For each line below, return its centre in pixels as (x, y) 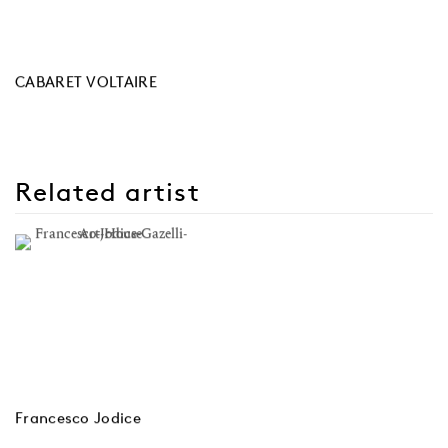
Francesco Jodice (78, 418)
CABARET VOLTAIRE (86, 82)
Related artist (107, 192)
